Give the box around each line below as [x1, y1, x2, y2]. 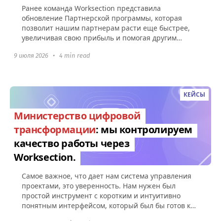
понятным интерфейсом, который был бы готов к [22, 200, 190, 210]
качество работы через [14, 136, 130, 150]
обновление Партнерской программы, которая [22, 13, 182, 23]
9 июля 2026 [14, 51, 50, 59]
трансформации [14, 122, 96, 136]
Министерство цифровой [14, 109, 141, 122]
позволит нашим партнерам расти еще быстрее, [22, 23, 190, 33]
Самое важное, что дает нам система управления [22, 171, 191, 181]
